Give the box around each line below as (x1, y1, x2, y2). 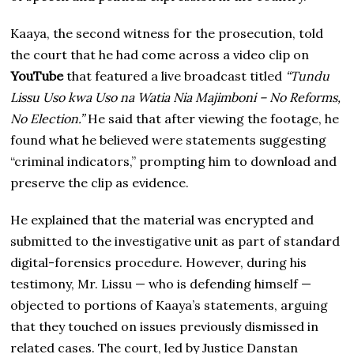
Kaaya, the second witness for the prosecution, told (10, 24, 324, 41)
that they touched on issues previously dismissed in (10, 318, 319, 334)
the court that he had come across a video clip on (10, 46, 310, 62)
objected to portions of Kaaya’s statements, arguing (10, 296, 329, 313)
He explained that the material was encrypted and (10, 211, 314, 228)
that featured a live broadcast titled (63, 67, 286, 84)
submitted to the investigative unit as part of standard (10, 232, 341, 249)
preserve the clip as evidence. (10, 174, 190, 190)
